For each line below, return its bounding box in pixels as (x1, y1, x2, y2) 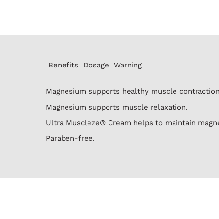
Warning (114, 60, 142, 69)
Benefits (48, 60, 79, 69)
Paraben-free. (46, 133, 95, 143)
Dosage (83, 60, 109, 69)
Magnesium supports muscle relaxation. (46, 102, 188, 111)
